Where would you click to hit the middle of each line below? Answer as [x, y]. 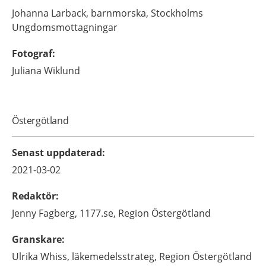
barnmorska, [120, 13]
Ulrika [25, 256]
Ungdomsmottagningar [65, 27]
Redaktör [34, 196]
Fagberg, [58, 213]
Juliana [27, 70]
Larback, [70, 13]
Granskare [37, 239]
